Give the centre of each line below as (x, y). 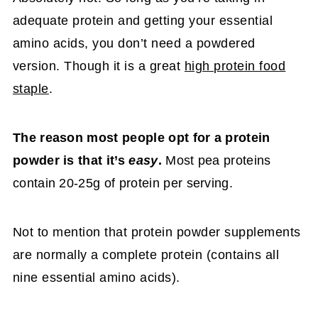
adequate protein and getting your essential (143, 20)
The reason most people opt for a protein (141, 137)
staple (31, 88)
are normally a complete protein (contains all (146, 254)
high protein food (235, 66)
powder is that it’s (71, 160)
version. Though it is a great (98, 66)
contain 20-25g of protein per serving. (123, 183)
